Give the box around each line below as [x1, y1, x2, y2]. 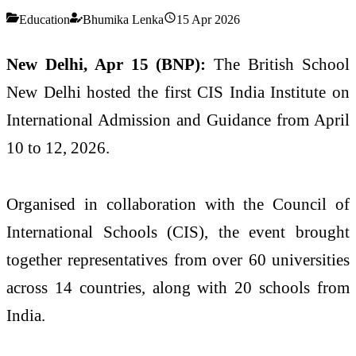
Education [19, 12, 70, 26]
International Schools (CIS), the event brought [6, 222, 350, 242]
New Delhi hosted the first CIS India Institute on [6, 82, 350, 101]
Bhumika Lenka [83, 12, 164, 26]
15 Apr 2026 [176, 12, 240, 26]
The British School [214, 54, 350, 73]
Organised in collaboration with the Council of [6, 195, 350, 214]
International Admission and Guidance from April [6, 110, 350, 129]
